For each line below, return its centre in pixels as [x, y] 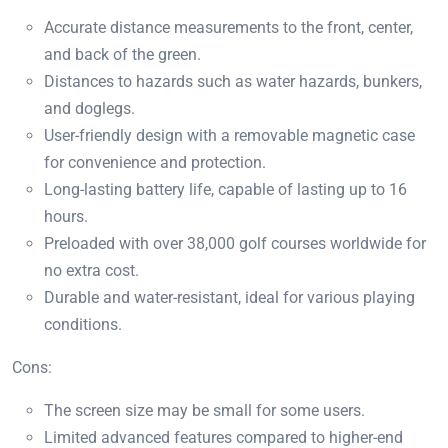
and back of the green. [122, 55]
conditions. [83, 325]
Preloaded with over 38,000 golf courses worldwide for [235, 244]
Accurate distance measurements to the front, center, [228, 28]
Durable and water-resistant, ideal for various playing [229, 298]
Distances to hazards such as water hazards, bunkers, [233, 82]
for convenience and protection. [155, 163]
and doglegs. [89, 109]
